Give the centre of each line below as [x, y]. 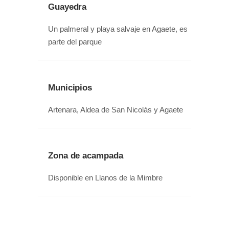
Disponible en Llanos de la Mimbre [105, 177]
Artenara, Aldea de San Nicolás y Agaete [116, 109]
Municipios [70, 87]
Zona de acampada [86, 155]
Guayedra [67, 7]
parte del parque [75, 41]
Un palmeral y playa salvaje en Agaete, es [118, 29]
